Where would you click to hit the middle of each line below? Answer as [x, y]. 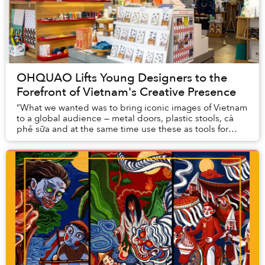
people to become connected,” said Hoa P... [108, 140]
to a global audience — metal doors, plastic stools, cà [125, 119]
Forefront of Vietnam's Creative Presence [126, 92]
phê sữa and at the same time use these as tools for [122, 129]
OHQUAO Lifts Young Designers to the [122, 78]
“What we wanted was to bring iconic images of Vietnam [132, 108]
